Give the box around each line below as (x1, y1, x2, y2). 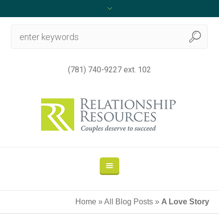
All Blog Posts (104, 197, 153, 206)
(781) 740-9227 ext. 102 (68, 65, 151, 74)
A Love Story (161, 197, 209, 206)
